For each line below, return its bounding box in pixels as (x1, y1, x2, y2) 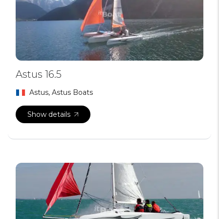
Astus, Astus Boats (29, 88, 93, 97)
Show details (27, 110, 70, 119)
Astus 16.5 (16, 68, 62, 80)
